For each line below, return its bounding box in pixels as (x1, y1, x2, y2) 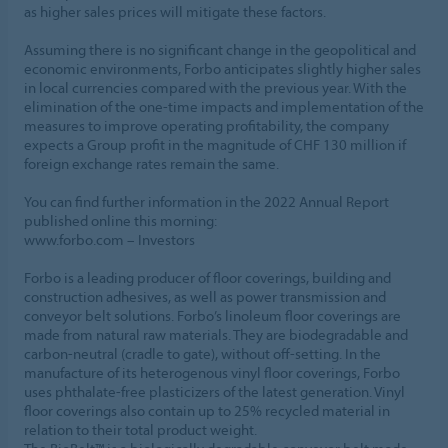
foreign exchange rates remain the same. (24, 153, 279, 173)
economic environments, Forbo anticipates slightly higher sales (24, 58, 421, 78)
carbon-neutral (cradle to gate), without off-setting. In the (24, 343, 381, 363)
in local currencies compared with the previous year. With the (24, 77, 407, 97)
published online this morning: (24, 210, 217, 230)
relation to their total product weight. (24, 419, 257, 439)
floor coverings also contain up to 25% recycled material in (24, 400, 390, 420)
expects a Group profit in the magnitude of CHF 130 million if (24, 134, 406, 154)
